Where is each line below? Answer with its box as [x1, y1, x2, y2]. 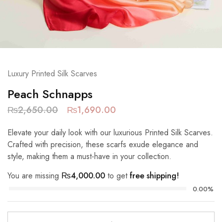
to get [105, 170, 130, 181]
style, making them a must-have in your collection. [7, 151, 171, 162]
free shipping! [130, 170, 179, 181]
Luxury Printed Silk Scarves [7, 68, 97, 79]
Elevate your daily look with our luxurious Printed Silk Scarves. [7, 127, 213, 138]
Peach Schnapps [7, 85, 93, 103]
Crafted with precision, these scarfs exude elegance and [7, 139, 198, 150]
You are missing [7, 170, 61, 181]
